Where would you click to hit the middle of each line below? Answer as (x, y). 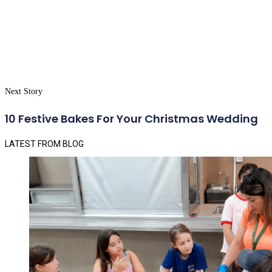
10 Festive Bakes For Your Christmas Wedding (131, 119)
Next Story (24, 92)
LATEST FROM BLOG (44, 144)
